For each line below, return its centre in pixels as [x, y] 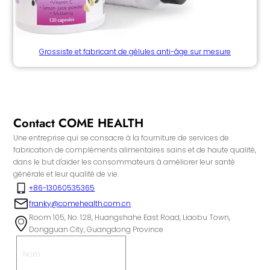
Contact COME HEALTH [79, 124]
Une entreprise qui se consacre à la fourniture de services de [121, 138]
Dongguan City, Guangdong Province [96, 230]
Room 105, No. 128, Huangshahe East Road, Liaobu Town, [130, 218]
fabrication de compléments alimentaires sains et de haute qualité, [135, 150]
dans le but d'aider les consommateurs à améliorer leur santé [124, 162]
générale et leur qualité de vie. [66, 174]
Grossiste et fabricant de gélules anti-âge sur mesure [135, 52]
